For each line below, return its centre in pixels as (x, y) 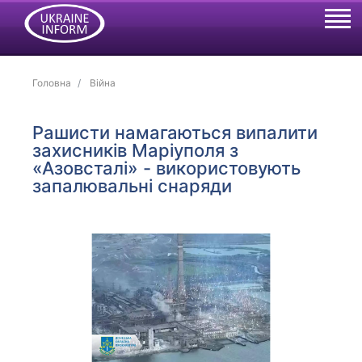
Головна (52, 83)
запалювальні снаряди (133, 186)
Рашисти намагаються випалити (175, 133)
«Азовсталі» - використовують (167, 168)
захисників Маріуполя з (136, 150)
